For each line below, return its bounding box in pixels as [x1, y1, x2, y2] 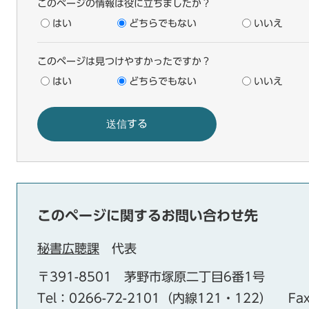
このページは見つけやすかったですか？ [37, 57, 211, 66]
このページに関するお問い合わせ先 [37, 208, 258, 222]
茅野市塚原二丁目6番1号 [124, 270, 265, 283]
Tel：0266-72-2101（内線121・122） [37, 292, 272, 304]
